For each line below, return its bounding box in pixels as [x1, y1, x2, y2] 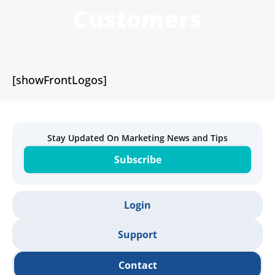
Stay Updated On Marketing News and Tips [47, 132, 228, 144]
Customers [72, 2, 202, 35]
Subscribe [114, 153, 161, 167]
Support [118, 228, 157, 242]
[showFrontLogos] [12, 72, 107, 88]
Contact [118, 258, 157, 273]
